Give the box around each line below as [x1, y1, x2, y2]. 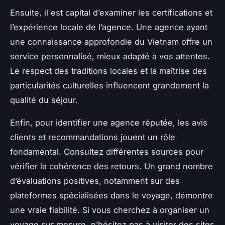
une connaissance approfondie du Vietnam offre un [10, 36, 212, 47]
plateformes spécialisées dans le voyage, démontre [10, 190, 213, 200]
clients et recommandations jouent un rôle [10, 132, 175, 142]
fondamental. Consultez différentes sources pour [10, 146, 203, 157]
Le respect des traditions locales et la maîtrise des [10, 65, 207, 76]
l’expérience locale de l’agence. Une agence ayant [10, 22, 207, 32]
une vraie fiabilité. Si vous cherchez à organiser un [10, 204, 209, 215]
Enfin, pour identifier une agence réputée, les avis [10, 117, 207, 128]
